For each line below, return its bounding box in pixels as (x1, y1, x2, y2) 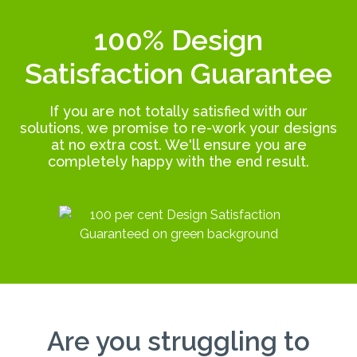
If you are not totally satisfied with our (49, 102, 308, 120)
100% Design (94, 22, 263, 57)
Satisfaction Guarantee (25, 56, 332, 90)
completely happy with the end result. (48, 152, 309, 170)
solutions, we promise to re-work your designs (20, 119, 337, 136)
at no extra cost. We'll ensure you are (50, 135, 307, 153)
